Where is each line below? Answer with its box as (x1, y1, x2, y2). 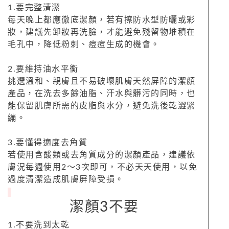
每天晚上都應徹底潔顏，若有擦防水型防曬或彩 (8, 15, 196, 24)
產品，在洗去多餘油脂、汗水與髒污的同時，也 (8, 89, 196, 98)
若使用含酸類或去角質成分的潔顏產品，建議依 (8, 150, 196, 159)
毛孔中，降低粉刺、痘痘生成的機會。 (8, 40, 160, 49)
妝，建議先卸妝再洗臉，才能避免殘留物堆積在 (8, 28, 196, 36)
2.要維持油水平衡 (8, 64, 79, 73)
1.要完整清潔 (8, 3, 61, 12)
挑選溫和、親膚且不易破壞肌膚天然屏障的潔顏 (8, 77, 196, 85)
